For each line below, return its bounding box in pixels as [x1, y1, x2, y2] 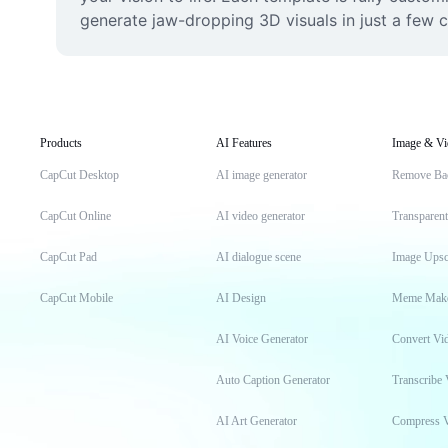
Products [40, 136, 82, 150]
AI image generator [216, 168, 307, 182]
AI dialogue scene [216, 250, 301, 264]
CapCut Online [40, 209, 111, 223]
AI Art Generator [216, 414, 297, 428]
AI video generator [216, 209, 305, 223]
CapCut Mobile [40, 291, 113, 305]
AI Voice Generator [216, 332, 308, 346]
